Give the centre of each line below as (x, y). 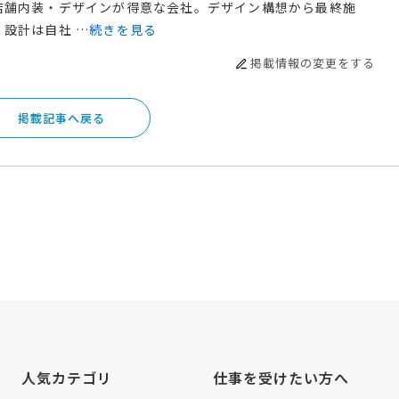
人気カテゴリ (66, 377)
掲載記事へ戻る (61, 118)
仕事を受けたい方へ (281, 377)
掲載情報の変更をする (313, 62)
